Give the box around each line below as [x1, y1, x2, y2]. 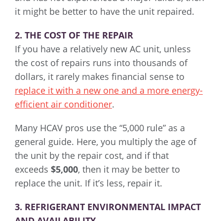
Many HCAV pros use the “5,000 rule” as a [15, 122, 185, 134]
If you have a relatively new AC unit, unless [15, 43, 191, 55]
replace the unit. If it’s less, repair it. [15, 177, 162, 189]
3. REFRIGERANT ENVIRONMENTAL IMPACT [15, 201, 201, 213]
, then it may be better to [78, 163, 180, 176]
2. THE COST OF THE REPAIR [15, 29, 133, 41]
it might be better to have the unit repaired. [15, 5, 194, 18]
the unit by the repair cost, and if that [15, 149, 169, 162]
